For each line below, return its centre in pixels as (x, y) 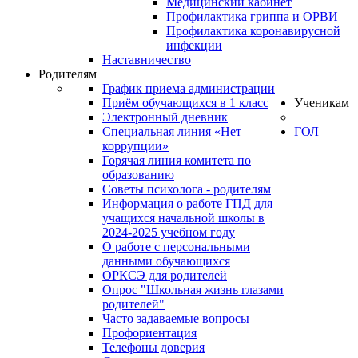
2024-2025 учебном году (169, 232)
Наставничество (147, 60)
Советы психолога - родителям (187, 189)
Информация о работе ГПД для (187, 203)
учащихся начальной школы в (183, 218)
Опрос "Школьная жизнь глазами (193, 290)
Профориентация (149, 333)
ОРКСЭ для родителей (165, 275)
